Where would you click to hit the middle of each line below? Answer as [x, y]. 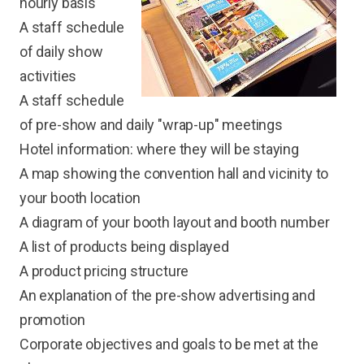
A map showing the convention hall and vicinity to [174, 174]
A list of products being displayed [124, 247]
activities [48, 76]
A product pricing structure [104, 271]
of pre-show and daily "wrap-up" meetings [151, 125]
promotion [52, 320]
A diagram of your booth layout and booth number [175, 223]
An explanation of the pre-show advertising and [167, 296]
